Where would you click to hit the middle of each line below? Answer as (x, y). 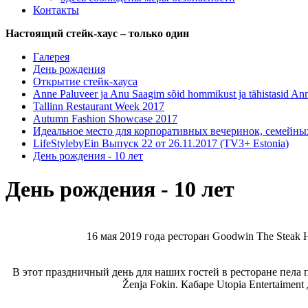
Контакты (56, 10)
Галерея (51, 57)
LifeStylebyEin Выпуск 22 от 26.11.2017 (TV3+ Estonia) (161, 143)
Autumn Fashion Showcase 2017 (105, 119)
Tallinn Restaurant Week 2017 (99, 106)
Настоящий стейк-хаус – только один (97, 33)
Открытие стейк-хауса (85, 81)
